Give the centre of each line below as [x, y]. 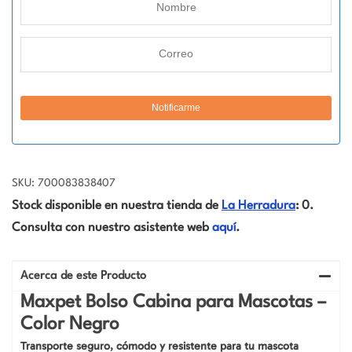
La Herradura [258, 205]
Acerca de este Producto [83, 276]
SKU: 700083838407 [64, 183]
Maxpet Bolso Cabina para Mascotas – [173, 302]
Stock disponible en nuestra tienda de [117, 205]
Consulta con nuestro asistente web [112, 227]
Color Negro [70, 324]
